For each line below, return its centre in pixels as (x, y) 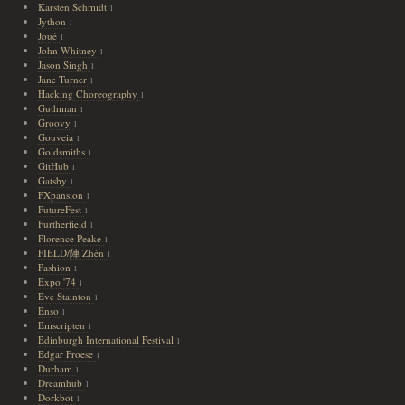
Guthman (59, 108)
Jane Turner (64, 79)
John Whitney (69, 50)
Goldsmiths (63, 151)
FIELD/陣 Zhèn (73, 253)
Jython (54, 21)
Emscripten (63, 325)
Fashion (56, 267)
